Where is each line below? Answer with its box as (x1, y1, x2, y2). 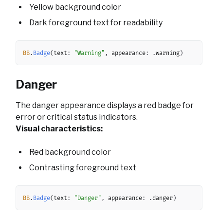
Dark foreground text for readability (29, 18, 163, 27)
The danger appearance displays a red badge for (16, 101, 194, 110)
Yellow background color (29, 2, 121, 12)
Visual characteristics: (16, 124, 103, 133)
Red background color (29, 147, 111, 157)
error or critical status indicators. (16, 112, 138, 122)
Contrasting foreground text (29, 163, 136, 172)
